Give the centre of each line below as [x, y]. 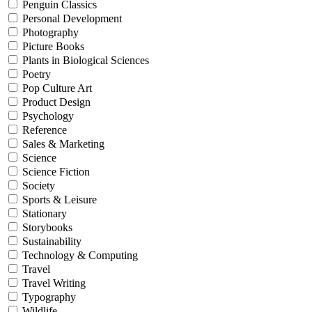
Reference [45, 130]
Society [39, 186]
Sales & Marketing [63, 144]
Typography [49, 297]
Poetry [37, 74]
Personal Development [72, 18]
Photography [50, 32]
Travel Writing [54, 283]
